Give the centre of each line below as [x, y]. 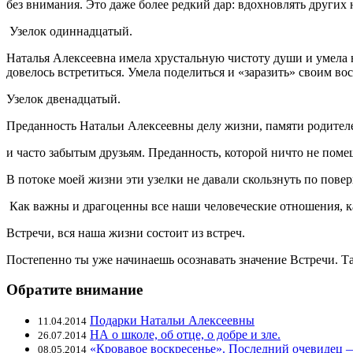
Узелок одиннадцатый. [69, 31]
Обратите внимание [74, 290]
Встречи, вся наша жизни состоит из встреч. [126, 232]
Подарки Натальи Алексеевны [172, 321]
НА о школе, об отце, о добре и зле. [185, 335]
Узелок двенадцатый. [63, 98]
